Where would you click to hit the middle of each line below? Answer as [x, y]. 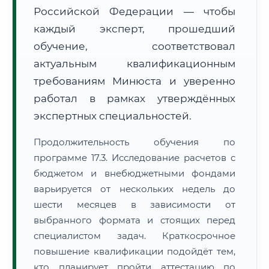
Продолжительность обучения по [134, 142]
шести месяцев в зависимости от [134, 204]
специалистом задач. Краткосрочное [134, 236]
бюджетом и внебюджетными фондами [134, 173]
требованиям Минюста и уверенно [134, 81]
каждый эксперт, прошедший [134, 29]
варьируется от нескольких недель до [134, 189]
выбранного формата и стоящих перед [134, 220]
